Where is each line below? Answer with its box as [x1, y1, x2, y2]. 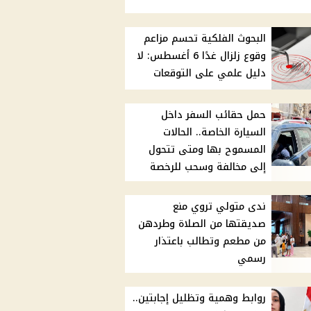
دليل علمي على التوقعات [153, 64, 267, 83]
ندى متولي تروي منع [173, 197, 267, 217]
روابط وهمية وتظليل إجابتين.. [133, 289, 267, 308]
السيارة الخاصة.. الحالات [163, 123, 267, 142]
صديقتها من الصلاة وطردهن [138, 215, 267, 234]
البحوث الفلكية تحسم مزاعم [144, 29, 267, 49]
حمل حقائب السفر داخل [161, 106, 267, 125]
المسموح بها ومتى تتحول [149, 140, 267, 160]
